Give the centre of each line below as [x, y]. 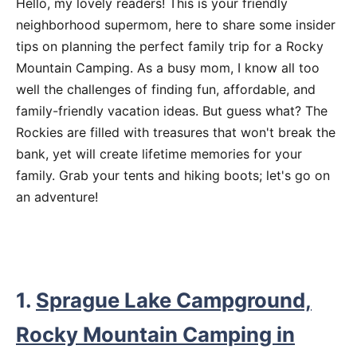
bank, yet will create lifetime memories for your [159, 154]
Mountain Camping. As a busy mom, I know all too [168, 68]
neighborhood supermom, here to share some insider [176, 25]
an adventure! [57, 197]
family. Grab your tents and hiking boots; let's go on [173, 175]
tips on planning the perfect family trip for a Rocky [170, 46]
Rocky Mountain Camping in [155, 335]
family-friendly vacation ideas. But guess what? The [172, 111]
